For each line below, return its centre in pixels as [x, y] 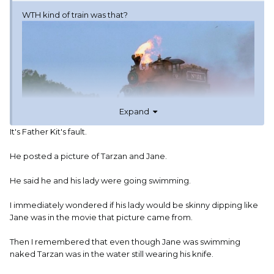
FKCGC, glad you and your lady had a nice [115, 234]
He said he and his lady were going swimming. [100, 180]
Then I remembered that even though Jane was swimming [125, 241]
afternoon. [48, 246]
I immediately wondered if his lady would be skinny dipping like [134, 205]
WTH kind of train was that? [75, 15]
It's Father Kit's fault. [48, 131]
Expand [136, 111]
